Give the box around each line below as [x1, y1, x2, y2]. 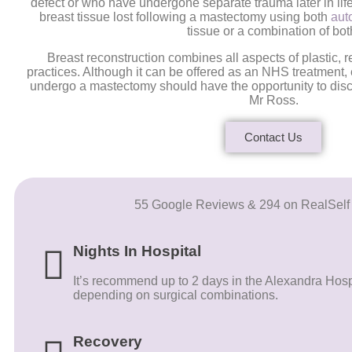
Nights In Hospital [73, 242, 201, 259]
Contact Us [244, 130, 303, 144]
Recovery [73, 333, 142, 350]
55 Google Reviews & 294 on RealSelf [134, 197, 350, 211]
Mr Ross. [248, 93, 299, 107]
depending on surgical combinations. [73, 288, 278, 302]
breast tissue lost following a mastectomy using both [39, 10, 332, 24]
